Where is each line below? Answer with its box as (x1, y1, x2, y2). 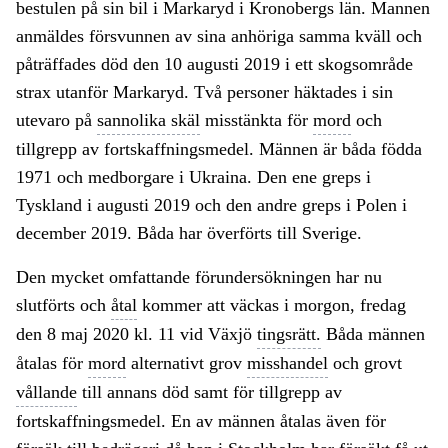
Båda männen (321, 324, 425, 345)
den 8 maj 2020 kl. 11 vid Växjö (16, 324, 257, 345)
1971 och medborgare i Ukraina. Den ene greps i (16, 167, 371, 188)
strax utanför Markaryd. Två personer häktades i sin (16, 82, 393, 103)
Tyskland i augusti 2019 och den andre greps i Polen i (16, 195, 407, 216)
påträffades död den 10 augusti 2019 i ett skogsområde (16, 54, 413, 75)
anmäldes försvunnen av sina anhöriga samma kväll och (16, 26, 422, 47)
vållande (16, 382, 77, 403)
